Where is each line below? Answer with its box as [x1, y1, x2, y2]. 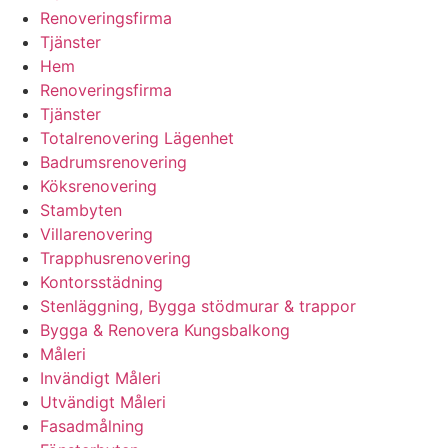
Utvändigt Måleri [40, 391, 166, 412]
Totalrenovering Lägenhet [40, 127, 234, 148]
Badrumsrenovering [40, 151, 187, 172]
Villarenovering [40, 223, 153, 244]
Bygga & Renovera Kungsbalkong [40, 319, 290, 340]
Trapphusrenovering [40, 247, 191, 268]
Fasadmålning [40, 415, 144, 436]
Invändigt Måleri [40, 367, 161, 388]
